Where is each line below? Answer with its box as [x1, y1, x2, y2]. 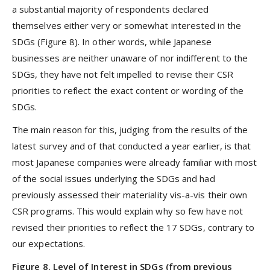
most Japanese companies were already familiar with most [12, 155, 257, 168]
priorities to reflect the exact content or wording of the [12, 84, 244, 96]
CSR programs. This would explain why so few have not [12, 204, 243, 217]
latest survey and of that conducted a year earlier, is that [12, 139, 251, 152]
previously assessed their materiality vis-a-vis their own [12, 188, 248, 201]
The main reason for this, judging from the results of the [12, 123, 248, 136]
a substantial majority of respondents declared [12, 2, 209, 15]
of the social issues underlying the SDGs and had [12, 172, 215, 184]
